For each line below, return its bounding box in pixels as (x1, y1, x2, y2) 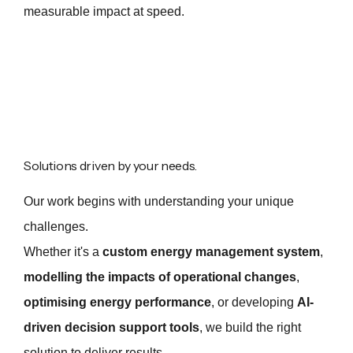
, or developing (211, 295, 297, 309)
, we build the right (199, 320, 301, 334)
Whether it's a (24, 244, 102, 258)
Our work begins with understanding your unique (24, 194, 294, 208)
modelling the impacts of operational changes (24, 269, 296, 284)
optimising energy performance (24, 295, 211, 309)
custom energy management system (102, 244, 320, 258)
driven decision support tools (24, 320, 199, 334)
